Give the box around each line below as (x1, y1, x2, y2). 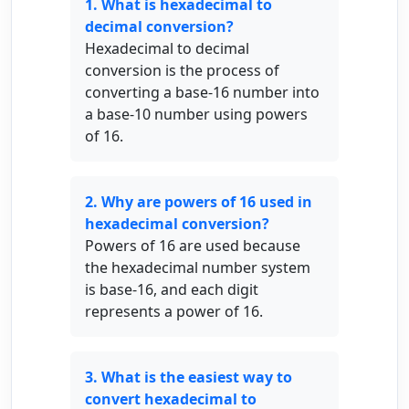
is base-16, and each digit (85, 279, 258, 299)
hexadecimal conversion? (85, 214, 269, 234)
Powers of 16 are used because (85, 236, 300, 256)
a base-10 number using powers (85, 104, 308, 124)
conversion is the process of (85, 60, 279, 80)
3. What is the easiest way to (85, 367, 292, 387)
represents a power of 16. (85, 301, 263, 321)
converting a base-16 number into (85, 82, 320, 102)
